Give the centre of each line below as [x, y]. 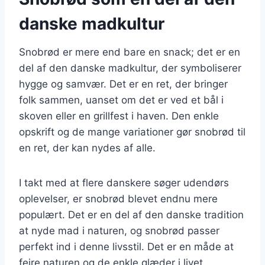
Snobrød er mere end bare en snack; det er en [130, 52]
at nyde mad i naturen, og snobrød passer [119, 230]
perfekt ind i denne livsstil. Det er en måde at [126, 246]
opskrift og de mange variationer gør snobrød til [132, 132]
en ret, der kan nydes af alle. [87, 148]
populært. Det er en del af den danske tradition [131, 214]
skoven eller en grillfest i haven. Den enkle [119, 116]
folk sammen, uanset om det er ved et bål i [121, 100]
